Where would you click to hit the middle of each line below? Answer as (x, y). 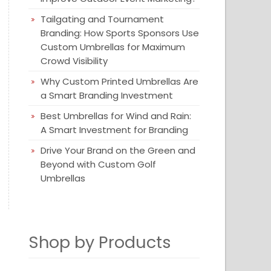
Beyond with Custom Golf (99, 164)
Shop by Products (100, 242)
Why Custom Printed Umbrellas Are (120, 81)
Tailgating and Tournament (103, 19)
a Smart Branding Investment (107, 95)
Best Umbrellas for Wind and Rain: (116, 116)
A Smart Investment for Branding (115, 130)
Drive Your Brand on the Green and (118, 150)
